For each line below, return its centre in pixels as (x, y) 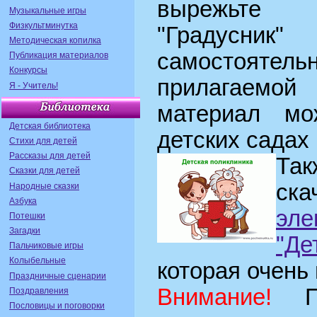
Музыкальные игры (48, 10)
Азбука (23, 201)
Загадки (25, 231)
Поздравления (39, 290)
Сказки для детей (45, 171)
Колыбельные (38, 261)
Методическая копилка (55, 40)
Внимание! (214, 298)
